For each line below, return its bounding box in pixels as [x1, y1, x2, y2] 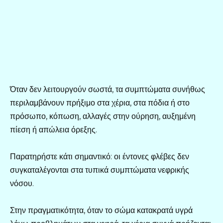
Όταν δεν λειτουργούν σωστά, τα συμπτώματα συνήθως [10, 85, 205, 95]
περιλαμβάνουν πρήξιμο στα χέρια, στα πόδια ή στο [10, 98, 190, 108]
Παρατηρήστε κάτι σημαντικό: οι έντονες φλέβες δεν [10, 152, 189, 162]
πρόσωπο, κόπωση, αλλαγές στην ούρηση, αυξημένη [10, 111, 196, 121]
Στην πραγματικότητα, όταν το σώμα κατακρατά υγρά [10, 206, 193, 216]
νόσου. [10, 179, 34, 189]
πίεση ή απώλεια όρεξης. [10, 125, 97, 135]
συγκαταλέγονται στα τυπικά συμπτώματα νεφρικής [10, 165, 189, 175]
